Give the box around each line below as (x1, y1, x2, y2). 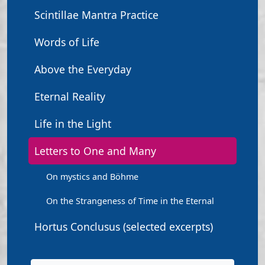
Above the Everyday (34, 62, 131, 76)
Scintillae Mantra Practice (34, 8, 159, 22)
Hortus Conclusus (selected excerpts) (34, 219, 213, 234)
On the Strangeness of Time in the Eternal (46, 195, 214, 206)
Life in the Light (34, 117, 111, 131)
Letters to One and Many (34, 144, 156, 158)
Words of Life (34, 35, 99, 49)
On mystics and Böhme (46, 171, 138, 182)
